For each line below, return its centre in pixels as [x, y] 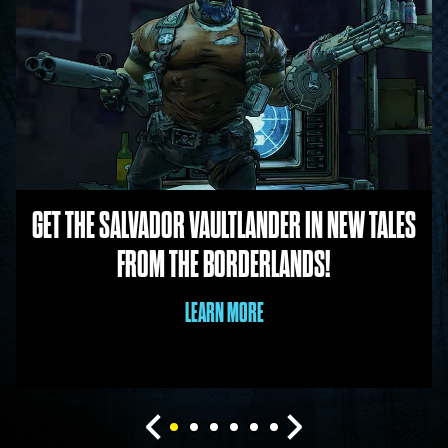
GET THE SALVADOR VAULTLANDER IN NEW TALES [224, 225]
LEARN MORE [224, 312]
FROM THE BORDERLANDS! [224, 264]
